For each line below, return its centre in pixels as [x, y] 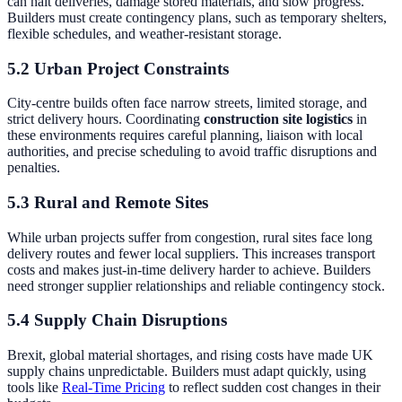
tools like [35, 388]
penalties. [34, 168]
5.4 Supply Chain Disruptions [117, 320]
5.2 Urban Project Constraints [118, 68]
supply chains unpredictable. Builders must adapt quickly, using [187, 371]
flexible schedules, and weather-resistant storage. [144, 33]
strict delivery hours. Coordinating [105, 119]
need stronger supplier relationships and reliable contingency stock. [196, 285]
